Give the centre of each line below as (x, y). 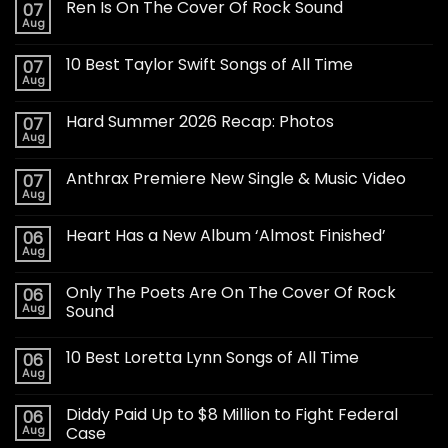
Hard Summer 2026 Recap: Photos (200, 122)
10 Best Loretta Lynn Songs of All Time (212, 358)
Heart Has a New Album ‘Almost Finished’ (226, 236)
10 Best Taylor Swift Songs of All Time (209, 65)
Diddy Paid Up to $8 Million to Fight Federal (232, 415)
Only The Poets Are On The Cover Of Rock (231, 293)
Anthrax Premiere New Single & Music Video (236, 179)
